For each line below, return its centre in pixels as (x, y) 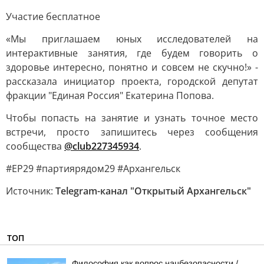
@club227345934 (102, 146)
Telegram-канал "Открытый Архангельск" (153, 191)
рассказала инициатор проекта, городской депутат (132, 81)
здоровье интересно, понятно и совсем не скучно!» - (132, 67)
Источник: (31, 191)
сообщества (35, 146)
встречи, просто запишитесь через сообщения (132, 132)
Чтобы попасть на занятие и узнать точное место (132, 118)
